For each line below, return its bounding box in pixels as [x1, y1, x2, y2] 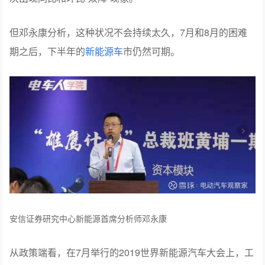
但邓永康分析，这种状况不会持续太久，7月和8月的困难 [9, 25, 248, 39]
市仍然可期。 [123, 44, 180, 58]
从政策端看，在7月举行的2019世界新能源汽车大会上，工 [9, 245, 254, 260]
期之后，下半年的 [9, 44, 86, 58]
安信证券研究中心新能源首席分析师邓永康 [9, 212, 167, 225]
